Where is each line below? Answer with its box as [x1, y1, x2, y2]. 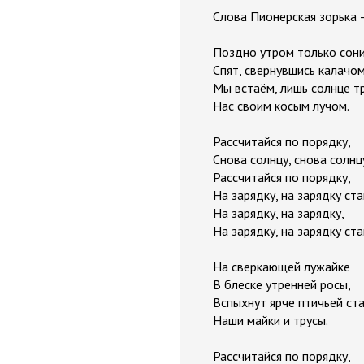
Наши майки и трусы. [213, 312, 328, 328]
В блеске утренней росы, [213, 276, 351, 292]
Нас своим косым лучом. [213, 97, 349, 114]
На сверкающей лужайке [213, 258, 350, 275]
